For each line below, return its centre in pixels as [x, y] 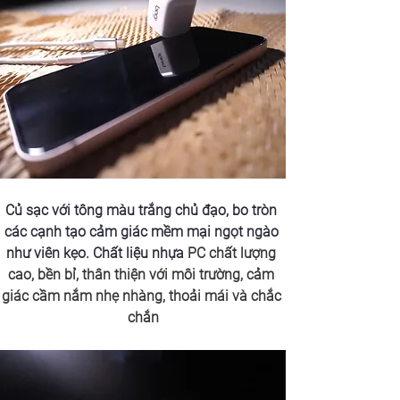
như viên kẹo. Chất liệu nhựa [97, 253]
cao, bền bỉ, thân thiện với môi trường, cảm [143, 274]
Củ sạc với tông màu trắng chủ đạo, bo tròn [143, 210]
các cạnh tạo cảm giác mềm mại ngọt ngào [143, 231]
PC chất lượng [233, 253]
